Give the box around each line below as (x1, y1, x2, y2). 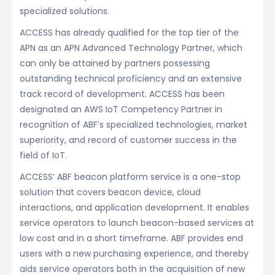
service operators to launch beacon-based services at (20, 217, 254, 229)
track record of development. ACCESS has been (20, 88, 225, 100)
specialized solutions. (20, 5, 109, 17)
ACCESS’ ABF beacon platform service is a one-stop (20, 171, 241, 183)
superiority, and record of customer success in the (20, 134, 237, 146)
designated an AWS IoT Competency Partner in (20, 103, 222, 115)
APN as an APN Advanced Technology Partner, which (20, 42, 242, 54)
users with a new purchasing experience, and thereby (20, 247, 249, 260)
